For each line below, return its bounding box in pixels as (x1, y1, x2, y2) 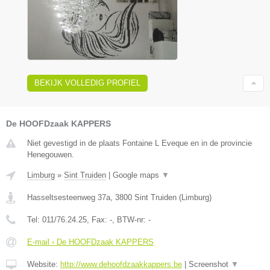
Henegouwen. (27, 150, 74, 160)
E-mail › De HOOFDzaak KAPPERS (27, 237, 154, 247)
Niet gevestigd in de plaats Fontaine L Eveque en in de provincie (27, 139, 252, 148)
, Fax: (87, 215, 110, 225)
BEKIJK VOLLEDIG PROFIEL (34, 78, 140, 88)
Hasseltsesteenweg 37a (27, 193, 110, 202)
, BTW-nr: (112, 215, 148, 225)
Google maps (113, 171, 162, 180)
